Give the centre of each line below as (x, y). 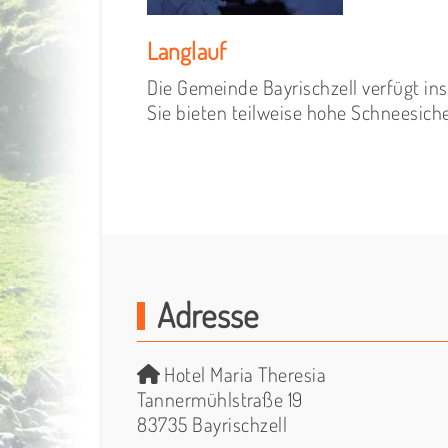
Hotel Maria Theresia (242, 373)
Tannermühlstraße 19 (220, 398)
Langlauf (186, 50)
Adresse (207, 314)
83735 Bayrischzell (212, 423)
